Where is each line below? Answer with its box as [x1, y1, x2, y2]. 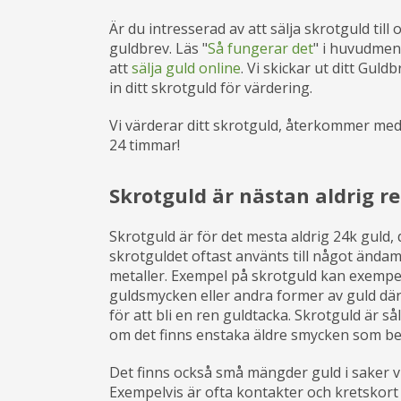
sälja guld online [132, 58, 241, 78]
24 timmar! [109, 135, 180, 155]
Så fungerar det [208, 38, 313, 58]
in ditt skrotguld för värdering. [109, 78, 312, 98]
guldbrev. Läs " [109, 38, 208, 58]
